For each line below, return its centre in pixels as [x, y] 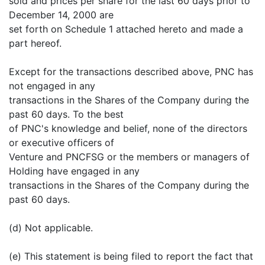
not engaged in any [52, 86]
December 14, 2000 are [61, 15]
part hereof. [35, 43]
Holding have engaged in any [74, 171]
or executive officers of [62, 143]
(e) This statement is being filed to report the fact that [131, 256]
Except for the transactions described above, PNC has [131, 72]
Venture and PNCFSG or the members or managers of [129, 157]
